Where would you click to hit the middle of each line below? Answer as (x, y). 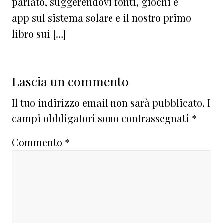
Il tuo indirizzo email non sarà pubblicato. (108, 102)
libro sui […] (39, 33)
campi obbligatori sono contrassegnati (102, 118)
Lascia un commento (70, 81)
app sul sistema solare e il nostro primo (102, 17)
